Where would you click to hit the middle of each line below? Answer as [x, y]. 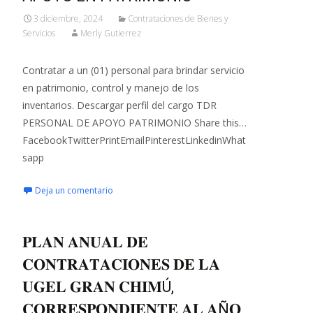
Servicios [39, 33]
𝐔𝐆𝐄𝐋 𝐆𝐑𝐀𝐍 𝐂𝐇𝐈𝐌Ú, [98, 287]
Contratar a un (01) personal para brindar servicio [133, 70]
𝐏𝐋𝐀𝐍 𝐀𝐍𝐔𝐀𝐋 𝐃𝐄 [85, 242]
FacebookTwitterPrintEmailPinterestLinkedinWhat [134, 140]
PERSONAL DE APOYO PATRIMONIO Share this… [134, 123]
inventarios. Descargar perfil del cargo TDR [119, 105]
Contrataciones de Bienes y [178, 19]
